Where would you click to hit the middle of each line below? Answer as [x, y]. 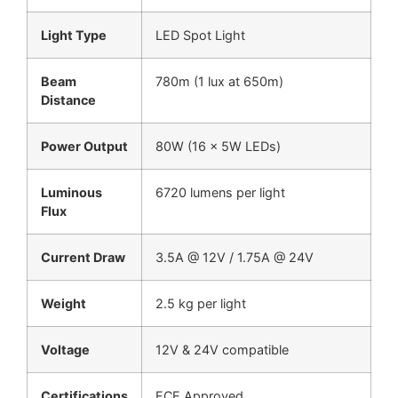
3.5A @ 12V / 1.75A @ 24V [235, 258]
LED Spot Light [200, 36]
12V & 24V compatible [222, 350]
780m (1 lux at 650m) [219, 82]
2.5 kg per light [201, 304]
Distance [68, 100]
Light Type [74, 36]
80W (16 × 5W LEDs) [218, 147]
